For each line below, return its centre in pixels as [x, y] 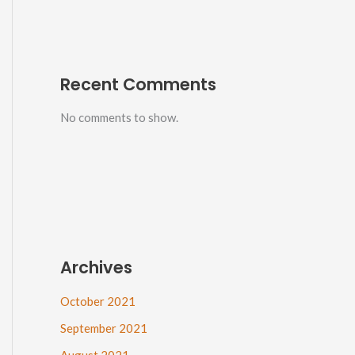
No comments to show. [119, 118]
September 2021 [104, 328]
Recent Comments [138, 84]
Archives [96, 268]
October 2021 [98, 302]
